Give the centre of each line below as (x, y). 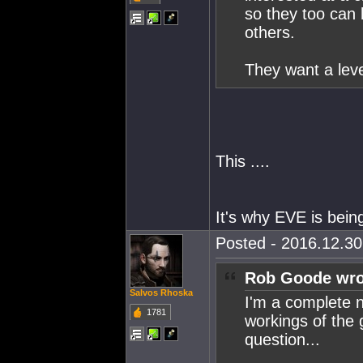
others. (270, 32)
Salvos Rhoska (161, 293)
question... (282, 340)
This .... (243, 161)
